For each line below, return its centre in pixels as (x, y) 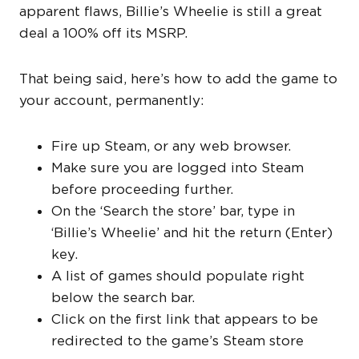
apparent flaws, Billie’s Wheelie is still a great (171, 12)
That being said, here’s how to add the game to (178, 79)
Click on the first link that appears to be (185, 319)
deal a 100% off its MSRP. (103, 33)
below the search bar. (123, 298)
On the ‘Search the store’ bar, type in (173, 211)
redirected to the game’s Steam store (177, 341)
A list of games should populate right (178, 276)
